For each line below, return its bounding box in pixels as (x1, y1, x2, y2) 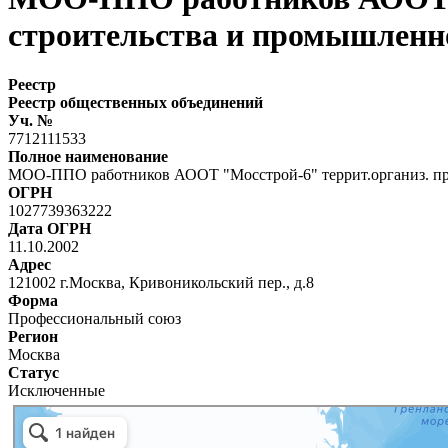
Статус (8, 363, 59, 381)
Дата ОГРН (8, 219, 91, 237)
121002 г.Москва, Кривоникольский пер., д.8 (8, 273, 314, 291)
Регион (8, 327, 58, 345)
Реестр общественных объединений (8, 93, 263, 111)
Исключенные (8, 381, 105, 399)
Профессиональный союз (8, 309, 181, 327)
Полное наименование (8, 147, 168, 165)
